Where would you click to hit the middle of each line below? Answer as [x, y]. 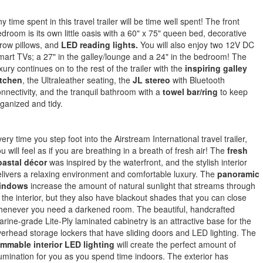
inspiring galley [216, 68]
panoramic [238, 173]
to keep [232, 91]
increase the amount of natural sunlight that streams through [141, 185]
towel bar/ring [190, 91]
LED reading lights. [99, 44]
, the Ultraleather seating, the [77, 80]
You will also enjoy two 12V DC [196, 44]
